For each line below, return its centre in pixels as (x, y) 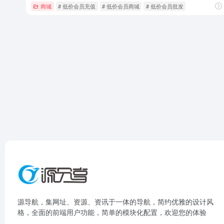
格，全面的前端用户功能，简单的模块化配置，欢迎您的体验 (112, 212)
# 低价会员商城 (120, 6)
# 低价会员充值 (77, 6)
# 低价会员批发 (164, 6)
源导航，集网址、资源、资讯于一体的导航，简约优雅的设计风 (115, 201)
